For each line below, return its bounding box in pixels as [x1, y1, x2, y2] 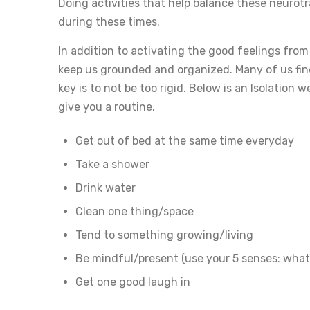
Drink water [75, 181, 136, 194]
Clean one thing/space [75, 204, 194, 218]
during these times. [58, 15, 160, 28]
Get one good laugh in [75, 275, 190, 289]
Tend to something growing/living [75, 228, 253, 241]
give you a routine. [58, 100, 155, 113]
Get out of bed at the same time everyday [75, 134, 294, 147]
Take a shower [75, 157, 149, 171]
